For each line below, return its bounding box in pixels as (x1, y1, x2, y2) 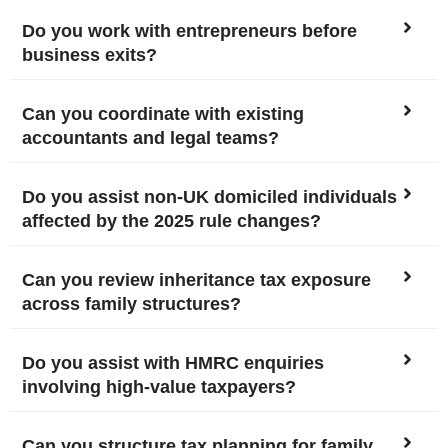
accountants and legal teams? (22, 128, 279, 148)
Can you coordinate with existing (22, 104, 304, 124)
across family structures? (22, 294, 241, 314)
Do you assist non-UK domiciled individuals (22, 187, 397, 207)
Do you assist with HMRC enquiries (22, 353, 324, 373)
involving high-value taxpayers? (22, 377, 296, 397)
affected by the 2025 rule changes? (22, 211, 321, 231)
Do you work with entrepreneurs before (22, 21, 357, 41)
